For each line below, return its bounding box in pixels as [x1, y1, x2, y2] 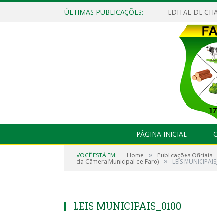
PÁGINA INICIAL [136, 129, 187, 139]
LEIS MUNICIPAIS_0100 [73, 200, 181, 212]
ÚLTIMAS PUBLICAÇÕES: [64, 7, 143, 16]
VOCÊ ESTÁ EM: [77, 151, 117, 159]
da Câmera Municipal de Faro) [77, 157, 159, 166]
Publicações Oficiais [157, 151, 212, 159]
